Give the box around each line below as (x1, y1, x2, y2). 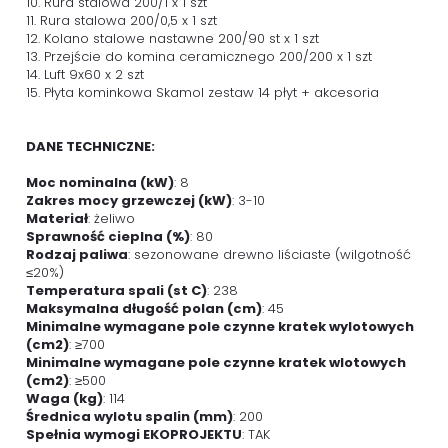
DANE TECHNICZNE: (26, 137, 155, 156)
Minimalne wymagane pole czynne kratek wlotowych (26, 353, 406, 372)
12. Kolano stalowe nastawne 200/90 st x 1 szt (26, 29, 319, 48)
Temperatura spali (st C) (26, 281, 207, 300)
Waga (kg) (26, 389, 103, 408)
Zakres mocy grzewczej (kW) (26, 191, 232, 210)
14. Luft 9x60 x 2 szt (26, 65, 144, 84)
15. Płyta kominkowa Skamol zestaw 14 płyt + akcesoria (26, 83, 379, 102)
